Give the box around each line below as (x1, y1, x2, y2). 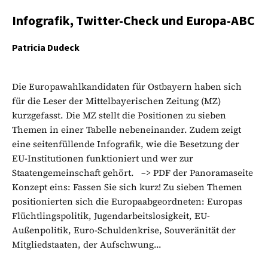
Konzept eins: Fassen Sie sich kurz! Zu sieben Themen (12, 180, 242, 193)
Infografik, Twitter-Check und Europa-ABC (12, 11, 255, 31)
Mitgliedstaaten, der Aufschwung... (12, 237, 162, 251)
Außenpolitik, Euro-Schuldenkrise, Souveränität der (12, 223, 236, 236)
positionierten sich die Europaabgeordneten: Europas (12, 194, 242, 208)
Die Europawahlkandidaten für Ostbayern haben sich (12, 80, 242, 93)
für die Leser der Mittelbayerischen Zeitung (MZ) (12, 94, 221, 107)
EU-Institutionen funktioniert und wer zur (12, 151, 193, 165)
